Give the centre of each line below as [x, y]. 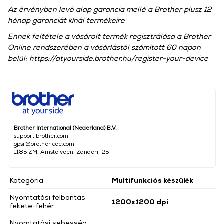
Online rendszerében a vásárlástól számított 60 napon [104, 47]
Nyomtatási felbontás [48, 197]
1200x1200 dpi [140, 201]
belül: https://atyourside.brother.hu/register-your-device [108, 58]
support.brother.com [41, 136]
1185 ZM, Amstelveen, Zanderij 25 [61, 152]
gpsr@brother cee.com [44, 144]
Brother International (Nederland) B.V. [65, 128]
